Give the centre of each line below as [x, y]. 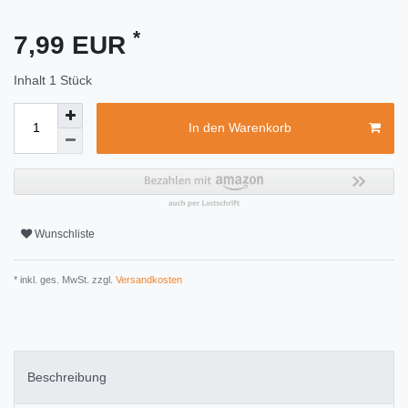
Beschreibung [67, 377]
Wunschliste [65, 235]
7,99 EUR [73, 45]
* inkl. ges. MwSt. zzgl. [63, 279]
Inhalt [31, 80]
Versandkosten [148, 279]
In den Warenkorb [240, 128]
